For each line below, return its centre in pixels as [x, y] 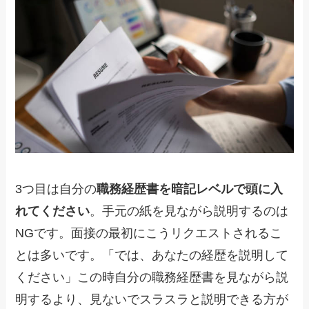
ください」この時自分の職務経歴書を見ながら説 [152, 278]
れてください [53, 211]
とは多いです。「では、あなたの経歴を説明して [152, 256]
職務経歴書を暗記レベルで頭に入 [190, 189]
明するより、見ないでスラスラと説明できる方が [152, 300]
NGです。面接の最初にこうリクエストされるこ [149, 233]
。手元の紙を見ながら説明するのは [189, 211]
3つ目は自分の [56, 189]
